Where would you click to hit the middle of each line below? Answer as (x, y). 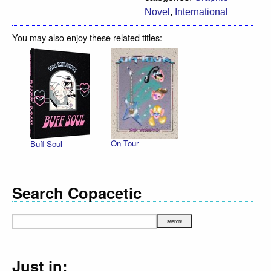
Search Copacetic (77, 192)
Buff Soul (46, 143)
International (201, 11)
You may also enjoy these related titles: (87, 37)
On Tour (124, 143)
